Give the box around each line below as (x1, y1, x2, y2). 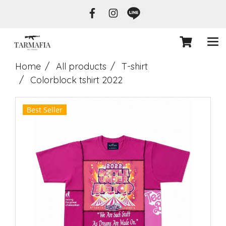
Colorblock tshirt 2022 (30, 74, 123, 86)
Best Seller (27, 105, 63, 115)
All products (56, 61, 106, 72)
